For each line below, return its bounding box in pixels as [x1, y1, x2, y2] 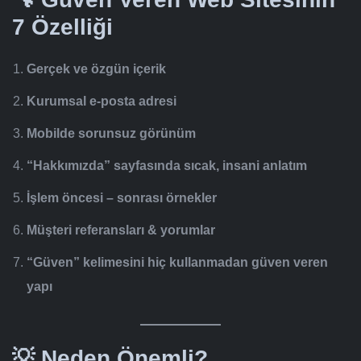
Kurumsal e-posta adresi [27, 94, 176, 109]
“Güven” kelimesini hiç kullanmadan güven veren [27, 255, 328, 270]
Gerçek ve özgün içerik [27, 62, 166, 77]
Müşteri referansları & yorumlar [27, 223, 215, 238]
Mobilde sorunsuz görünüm [27, 127, 196, 141]
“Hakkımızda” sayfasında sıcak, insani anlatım [27, 159, 307, 173]
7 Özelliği [12, 15, 113, 40]
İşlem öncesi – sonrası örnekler [27, 191, 217, 205]
